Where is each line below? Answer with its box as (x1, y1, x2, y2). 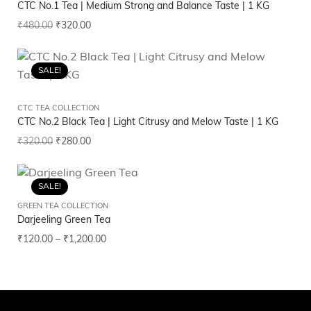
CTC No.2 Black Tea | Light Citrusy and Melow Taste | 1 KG (17, 117, 278, 128)
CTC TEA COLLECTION (17, 105, 99, 113)
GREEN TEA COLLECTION (17, 203, 108, 211)
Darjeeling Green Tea (17, 215, 110, 226)
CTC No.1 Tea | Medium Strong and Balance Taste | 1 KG (17, 1, 269, 12)
